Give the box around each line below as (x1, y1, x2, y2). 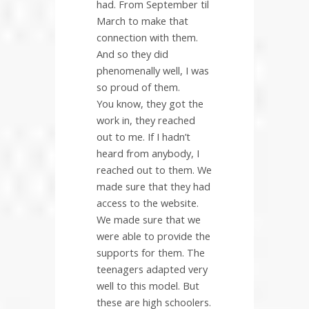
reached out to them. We (97, 163, 212, 177)
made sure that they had (97, 179, 210, 194)
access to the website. (97, 196, 199, 210)
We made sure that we (97, 212, 201, 227)
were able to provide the (97, 229, 210, 243)
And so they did (97, 47, 168, 61)
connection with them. (97, 30, 198, 45)
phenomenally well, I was (97, 63, 209, 78)
